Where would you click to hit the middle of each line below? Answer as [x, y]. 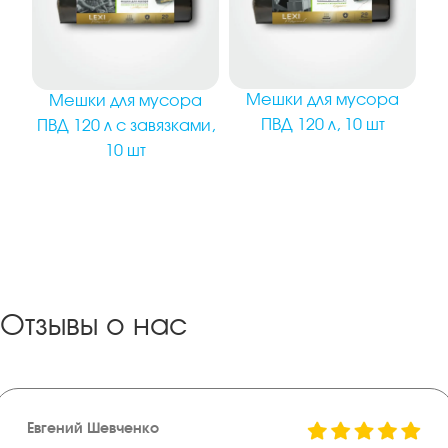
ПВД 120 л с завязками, [125, 127]
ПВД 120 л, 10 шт [322, 125]
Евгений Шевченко [93, 428]
